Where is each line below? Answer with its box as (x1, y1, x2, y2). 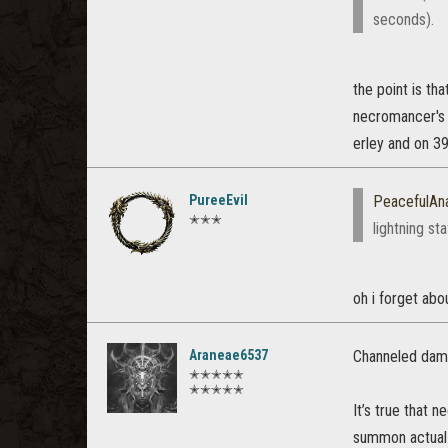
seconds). (373, 10, 434, 29)
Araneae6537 (189, 347, 268, 363)
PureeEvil (189, 192, 248, 208)
